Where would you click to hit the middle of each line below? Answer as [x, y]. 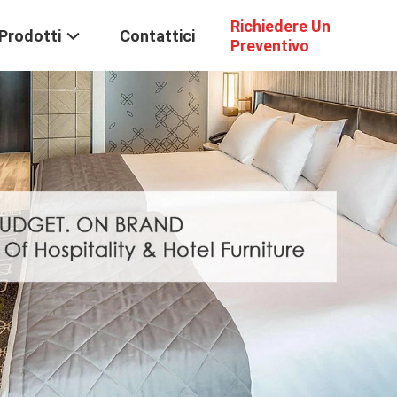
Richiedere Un [280, 27]
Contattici [157, 36]
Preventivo [270, 46]
